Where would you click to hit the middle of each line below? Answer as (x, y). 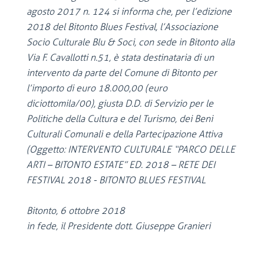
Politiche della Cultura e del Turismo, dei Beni (120, 119)
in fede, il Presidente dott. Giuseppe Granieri (118, 226)
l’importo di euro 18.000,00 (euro (97, 88)
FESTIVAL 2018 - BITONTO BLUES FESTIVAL (116, 180)
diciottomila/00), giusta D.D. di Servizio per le (120, 103)
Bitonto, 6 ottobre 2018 (76, 211)
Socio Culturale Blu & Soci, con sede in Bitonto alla (131, 42)
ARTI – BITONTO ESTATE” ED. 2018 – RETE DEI (121, 165)
